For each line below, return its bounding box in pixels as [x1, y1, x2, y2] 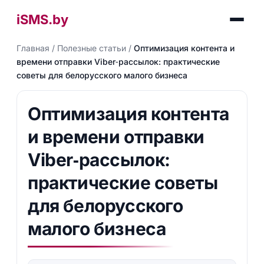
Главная [16, 43, 49, 53]
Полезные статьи [57, 43, 126, 53]
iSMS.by [16, 12, 68, 27]
